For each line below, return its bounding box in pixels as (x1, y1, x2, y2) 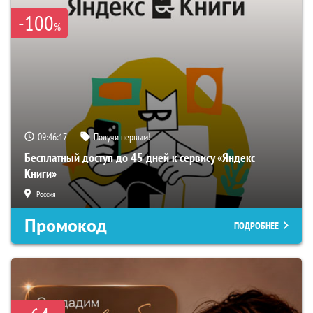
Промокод (24, 214, 107, 238)
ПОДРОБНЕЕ (234, 219, 279, 233)
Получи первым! (94, 131, 150, 144)
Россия (36, 189, 56, 200)
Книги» (24, 166, 57, 182)
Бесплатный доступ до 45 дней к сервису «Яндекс (24, 150, 255, 166)
